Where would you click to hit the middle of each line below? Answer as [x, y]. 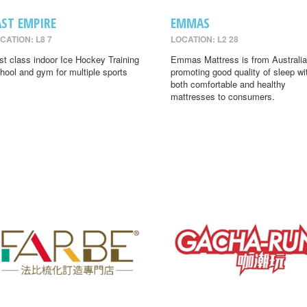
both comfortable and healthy [228, 84]
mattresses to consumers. [222, 97]
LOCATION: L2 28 [204, 39]
